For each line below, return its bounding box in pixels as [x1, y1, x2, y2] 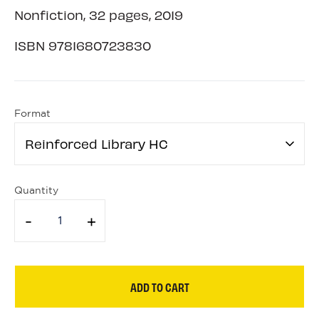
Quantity [14, 187, 58, 196]
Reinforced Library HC [25, 136, 168, 152]
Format [14, 110, 51, 119]
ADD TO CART [130, 278, 189, 294]
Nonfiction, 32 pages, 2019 [14, 7, 183, 23]
